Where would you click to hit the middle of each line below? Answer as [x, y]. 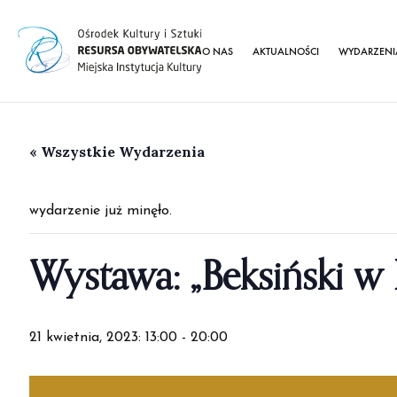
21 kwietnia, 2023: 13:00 [103, 338]
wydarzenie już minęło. [101, 211]
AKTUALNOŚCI [286, 51]
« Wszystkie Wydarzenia [117, 152]
